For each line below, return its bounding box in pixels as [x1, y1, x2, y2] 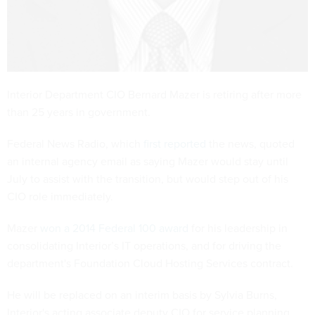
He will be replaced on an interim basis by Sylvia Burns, [7, 286, 277, 302]
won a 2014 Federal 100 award [40, 219, 191, 236]
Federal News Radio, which [7, 135, 143, 151]
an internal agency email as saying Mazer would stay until [7, 153, 288, 169]
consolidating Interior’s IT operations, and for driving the [7, 237, 281, 253]
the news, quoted [209, 135, 295, 151]
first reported [143, 135, 209, 151]
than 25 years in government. [7, 103, 153, 120]
